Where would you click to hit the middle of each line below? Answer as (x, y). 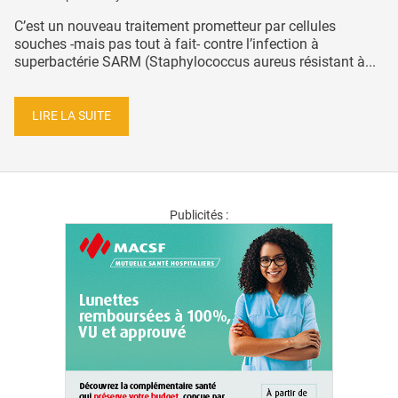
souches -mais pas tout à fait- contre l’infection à (167, 44)
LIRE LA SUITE (72, 115)
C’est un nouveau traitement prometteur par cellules (175, 27)
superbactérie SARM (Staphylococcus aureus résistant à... (195, 62)
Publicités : (199, 215)
